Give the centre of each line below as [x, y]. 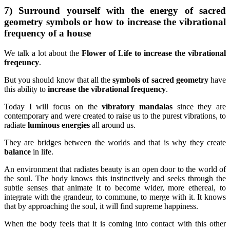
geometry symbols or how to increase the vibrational [115, 22]
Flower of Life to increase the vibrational [154, 53]
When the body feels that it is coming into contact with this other [115, 223]
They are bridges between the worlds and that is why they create [115, 142]
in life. [42, 151]
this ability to [26, 89]
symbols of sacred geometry [160, 80]
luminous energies [59, 125]
